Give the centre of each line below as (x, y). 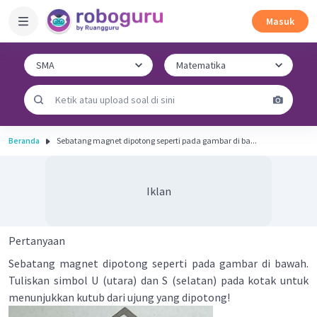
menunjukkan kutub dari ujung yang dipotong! (119, 297)
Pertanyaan (37, 241)
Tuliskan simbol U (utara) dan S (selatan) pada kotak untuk (158, 280)
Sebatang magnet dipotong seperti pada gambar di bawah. (158, 263)
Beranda (24, 140)
